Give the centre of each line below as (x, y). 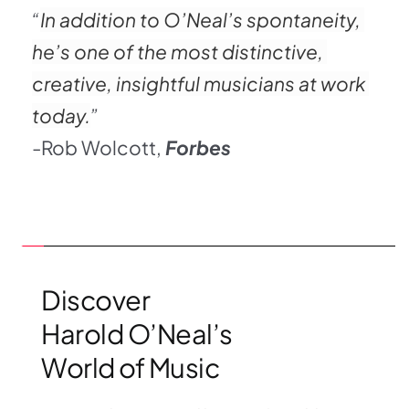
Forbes (198, 148)
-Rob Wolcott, (97, 148)
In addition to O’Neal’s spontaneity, (200, 20)
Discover (98, 300)
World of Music (130, 367)
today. (61, 116)
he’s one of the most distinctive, (178, 52)
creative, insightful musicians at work (199, 84)
